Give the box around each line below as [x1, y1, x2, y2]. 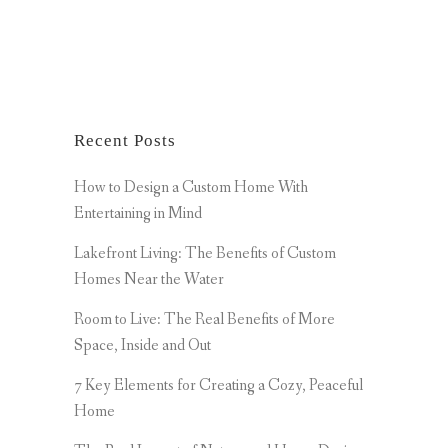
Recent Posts [74, 130, 176, 150]
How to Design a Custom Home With [74, 176, 308, 198]
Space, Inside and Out [74, 334, 211, 356]
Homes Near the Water [74, 268, 224, 290]
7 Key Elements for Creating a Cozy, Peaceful [74, 374, 363, 396]
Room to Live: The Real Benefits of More [74, 308, 335, 330]
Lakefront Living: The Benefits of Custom [74, 242, 336, 264]
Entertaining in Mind [74, 202, 202, 224]
